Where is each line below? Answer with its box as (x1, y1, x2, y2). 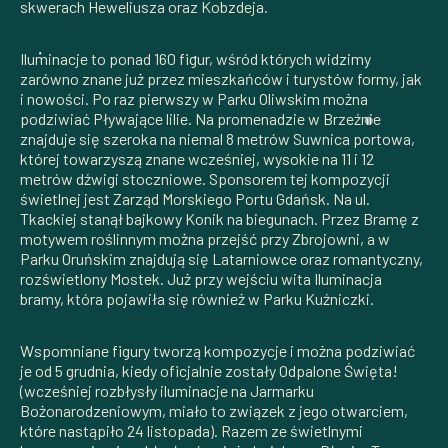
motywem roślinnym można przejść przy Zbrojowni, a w (20, 228, 390, 248)
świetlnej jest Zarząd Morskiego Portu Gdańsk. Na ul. (20, 188, 370, 208)
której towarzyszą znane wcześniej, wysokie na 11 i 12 (20, 148, 374, 168)
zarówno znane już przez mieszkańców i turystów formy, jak (20, 68, 422, 88)
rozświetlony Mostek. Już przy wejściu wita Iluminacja (20, 268, 382, 288)
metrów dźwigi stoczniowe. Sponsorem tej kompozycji (20, 168, 390, 188)
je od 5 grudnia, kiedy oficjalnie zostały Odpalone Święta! (20, 360, 398, 380)
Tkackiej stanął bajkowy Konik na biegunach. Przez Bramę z (20, 208, 419, 228)
